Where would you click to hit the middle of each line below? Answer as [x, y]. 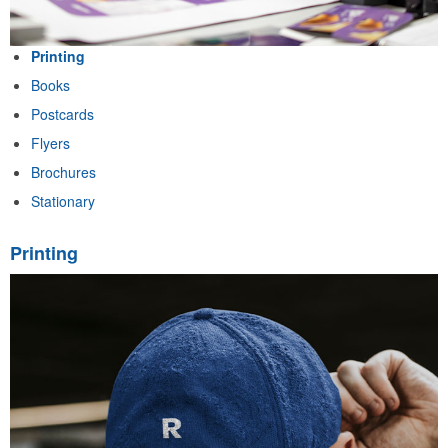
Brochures [63, 172]
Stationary [63, 201]
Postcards [62, 114]
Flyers [50, 143]
